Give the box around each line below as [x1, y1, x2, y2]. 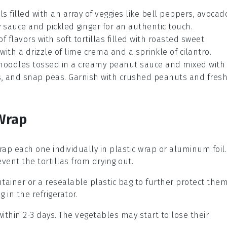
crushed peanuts [119, 72, 187, 82]
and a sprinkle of [108, 47, 180, 57]
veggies [95, 9, 124, 19]
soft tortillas [56, 34, 105, 44]
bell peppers [141, 9, 193, 19]
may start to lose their [119, 210, 209, 220]
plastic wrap [109, 144, 157, 154]
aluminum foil [169, 144, 225, 154]
